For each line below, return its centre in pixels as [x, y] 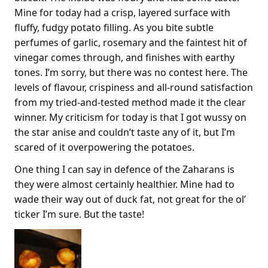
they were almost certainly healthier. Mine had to [124, 184]
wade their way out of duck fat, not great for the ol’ [130, 199]
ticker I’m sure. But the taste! [79, 214]
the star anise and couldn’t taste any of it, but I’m [125, 132]
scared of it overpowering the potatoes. [104, 147]
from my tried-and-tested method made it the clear [130, 102]
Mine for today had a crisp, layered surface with [122, 12]
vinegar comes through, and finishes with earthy [124, 57]
